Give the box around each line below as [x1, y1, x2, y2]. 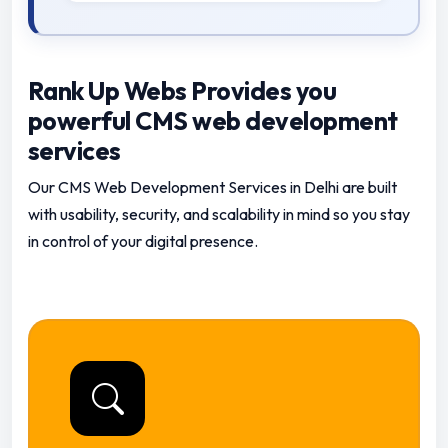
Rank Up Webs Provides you [28, 75, 337, 108]
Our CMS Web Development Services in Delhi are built [28, 177, 397, 198]
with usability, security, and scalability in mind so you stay [28, 204, 410, 225]
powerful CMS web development [28, 105, 398, 138]
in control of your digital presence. [28, 231, 258, 252]
